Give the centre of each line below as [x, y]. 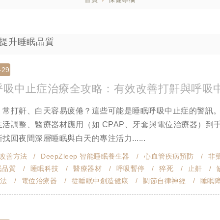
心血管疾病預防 [169, 156]
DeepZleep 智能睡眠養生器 [85, 156]
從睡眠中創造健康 [100, 181]
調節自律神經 [164, 181]
